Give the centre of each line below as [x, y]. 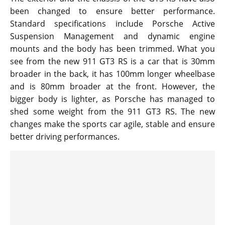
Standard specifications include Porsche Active [113, 24]
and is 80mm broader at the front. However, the [113, 87]
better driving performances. [65, 137]
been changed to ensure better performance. [113, 11]
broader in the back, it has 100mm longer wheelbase [113, 74]
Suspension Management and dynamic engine [113, 36]
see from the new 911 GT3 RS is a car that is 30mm [113, 62]
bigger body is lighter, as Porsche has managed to [113, 99]
